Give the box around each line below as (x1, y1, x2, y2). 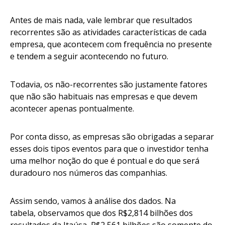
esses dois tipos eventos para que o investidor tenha (10, 143, 208, 155)
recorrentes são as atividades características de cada (10, 27, 206, 38)
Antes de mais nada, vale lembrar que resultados (10, 15, 192, 26)
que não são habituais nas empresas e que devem (10, 91, 197, 102)
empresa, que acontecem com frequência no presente (10, 39, 212, 50)
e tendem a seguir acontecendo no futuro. (10, 51, 172, 62)
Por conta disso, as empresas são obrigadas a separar (10, 131, 214, 143)
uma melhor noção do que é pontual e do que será (10, 155, 199, 167)
